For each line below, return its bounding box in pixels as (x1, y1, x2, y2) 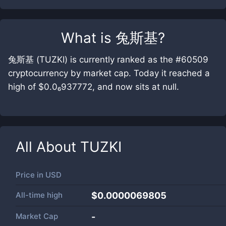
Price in (16, 170, 45, 180)
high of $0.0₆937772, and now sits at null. (8, 82, 179, 92)
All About (16, 138, 80, 155)
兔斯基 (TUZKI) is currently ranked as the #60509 (8, 54, 208, 65)
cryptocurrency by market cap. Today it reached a (8, 68, 210, 78)
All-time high (16, 190, 63, 200)
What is (61, 29, 116, 46)
